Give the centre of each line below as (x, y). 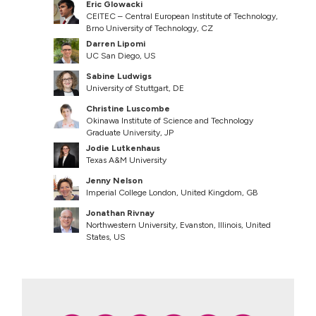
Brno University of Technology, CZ (150, 28)
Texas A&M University (127, 160)
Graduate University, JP (130, 132)
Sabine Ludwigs (119, 76)
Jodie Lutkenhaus (123, 148)
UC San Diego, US (121, 55)
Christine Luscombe (128, 108)
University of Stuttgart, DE (135, 88)
